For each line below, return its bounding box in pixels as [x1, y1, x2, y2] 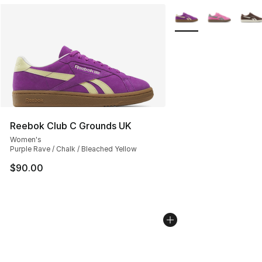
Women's [10, 135, 42, 144]
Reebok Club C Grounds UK [10, 120, 132, 132]
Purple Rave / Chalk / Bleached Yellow [10, 144, 137, 154]
